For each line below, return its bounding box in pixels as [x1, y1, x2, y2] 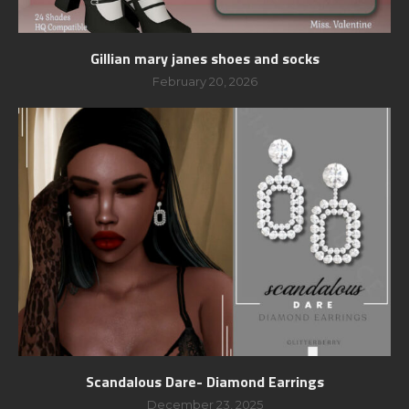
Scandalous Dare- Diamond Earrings [85, 370, 324, 393]
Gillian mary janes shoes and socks [89, 47, 320, 69]
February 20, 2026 [152, 73, 257, 89]
